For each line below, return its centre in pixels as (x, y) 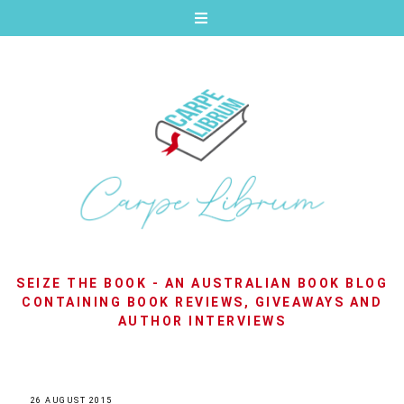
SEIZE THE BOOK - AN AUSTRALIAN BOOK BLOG (202, 284)
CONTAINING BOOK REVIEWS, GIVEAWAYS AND (202, 303)
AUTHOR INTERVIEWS (202, 321)
